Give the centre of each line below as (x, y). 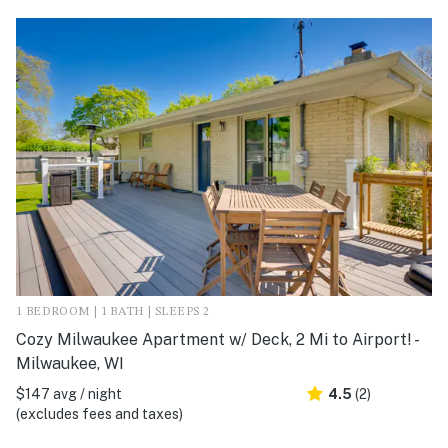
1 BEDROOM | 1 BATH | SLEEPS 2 (113, 311)
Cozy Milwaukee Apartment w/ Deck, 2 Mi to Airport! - (216, 339)
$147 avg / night (69, 393)
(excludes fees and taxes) (99, 413)
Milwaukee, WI (70, 363)
